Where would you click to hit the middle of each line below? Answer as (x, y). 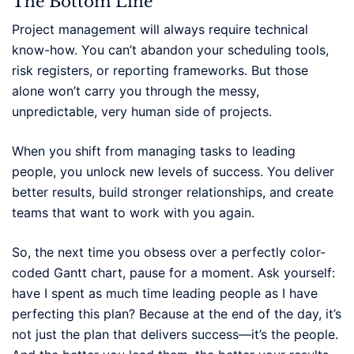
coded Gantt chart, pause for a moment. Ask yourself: (173, 272)
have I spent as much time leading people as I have (165, 293)
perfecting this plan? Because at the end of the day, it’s (177, 313)
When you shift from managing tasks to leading (154, 151)
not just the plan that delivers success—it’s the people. (175, 334)
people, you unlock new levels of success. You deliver (173, 171)
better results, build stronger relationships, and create (173, 192)
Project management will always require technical (160, 29)
